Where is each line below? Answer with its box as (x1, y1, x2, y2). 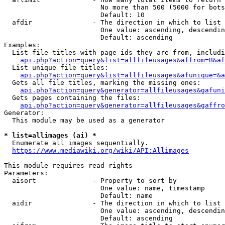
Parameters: (4, 169, 48, 177)
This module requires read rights (4, 162, 133, 169)
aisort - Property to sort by (4, 177, 177, 184)
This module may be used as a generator (4, 117, 165, 124)
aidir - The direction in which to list (4, 199, 221, 207)
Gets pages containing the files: (4, 94, 141, 101)
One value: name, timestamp (4, 184, 205, 192)
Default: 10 (4, 11, 145, 19)
